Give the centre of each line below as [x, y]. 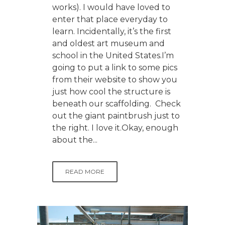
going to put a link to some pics [115, 68]
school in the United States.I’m [113, 56]
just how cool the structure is [111, 92]
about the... [75, 140]
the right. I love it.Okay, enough [115, 128]
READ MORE [85, 172]
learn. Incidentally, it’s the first [112, 32]
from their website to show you [115, 80]
